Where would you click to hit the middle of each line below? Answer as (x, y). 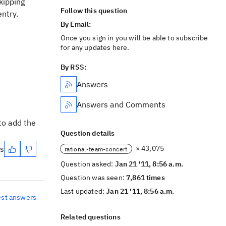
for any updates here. (95, 47)
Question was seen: (94, 178)
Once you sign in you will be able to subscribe (134, 38)
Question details (88, 133)
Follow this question (94, 11)
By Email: (77, 24)
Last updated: (83, 191)
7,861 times (146, 178)
